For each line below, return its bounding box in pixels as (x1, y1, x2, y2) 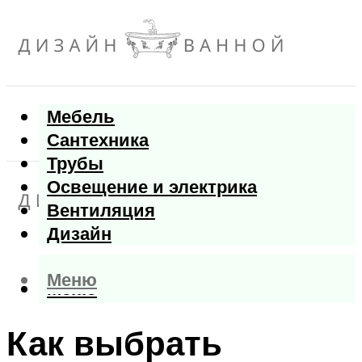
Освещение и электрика (47, 175, 257, 199)
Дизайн (47, 221, 112, 246)
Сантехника (47, 128, 149, 152)
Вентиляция (47, 198, 155, 222)
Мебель (47, 104, 115, 128)
